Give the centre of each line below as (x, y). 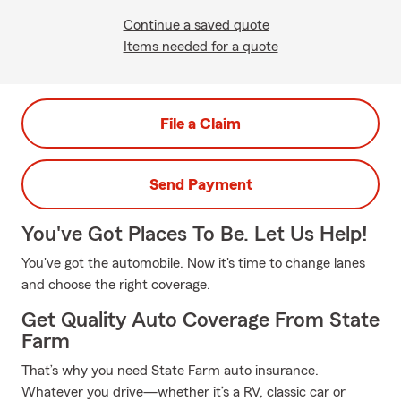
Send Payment (200, 184)
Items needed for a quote (200, 47)
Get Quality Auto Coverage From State (200, 320)
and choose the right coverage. (116, 285)
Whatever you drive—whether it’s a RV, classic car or (183, 392)
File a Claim (200, 124)
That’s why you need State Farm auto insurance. (170, 371)
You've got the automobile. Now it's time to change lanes (193, 263)
